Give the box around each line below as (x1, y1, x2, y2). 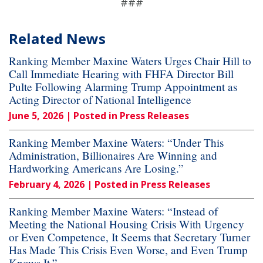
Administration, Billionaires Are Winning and (9, 148, 217, 163)
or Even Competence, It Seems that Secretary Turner (9, 230, 250, 245)
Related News (9, 29, 106, 49)
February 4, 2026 (9, 178, 85, 191)
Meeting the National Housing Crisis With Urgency (9, 217, 244, 232)
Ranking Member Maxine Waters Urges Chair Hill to (9, 53, 251, 69)
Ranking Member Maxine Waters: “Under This (9, 135, 224, 150)
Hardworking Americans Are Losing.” (9, 161, 184, 176)
